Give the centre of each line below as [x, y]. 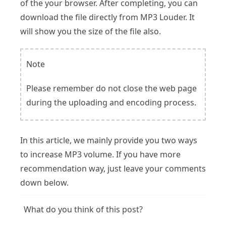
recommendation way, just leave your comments [113, 169]
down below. [44, 183]
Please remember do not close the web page [111, 89]
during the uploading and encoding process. [111, 103]
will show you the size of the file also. [91, 32]
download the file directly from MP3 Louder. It [107, 17]
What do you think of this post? [83, 209]
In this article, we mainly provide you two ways [109, 140]
